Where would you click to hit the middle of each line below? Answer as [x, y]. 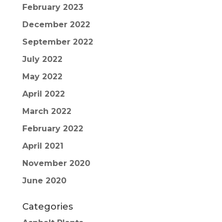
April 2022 [43, 94]
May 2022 [42, 76]
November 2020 [56, 163]
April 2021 [43, 146]
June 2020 [44, 180]
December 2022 [56, 24]
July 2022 [42, 59]
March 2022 [47, 111]
